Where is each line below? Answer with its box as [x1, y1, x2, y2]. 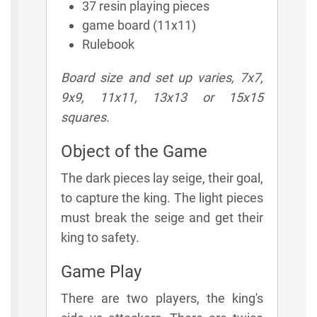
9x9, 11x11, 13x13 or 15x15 [61, 89, 263, 105]
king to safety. [61, 229, 139, 245]
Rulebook [82, 36, 134, 52]
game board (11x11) [82, 17, 196, 33]
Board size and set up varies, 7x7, [61, 69, 263, 85]
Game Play [61, 261, 142, 282]
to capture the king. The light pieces [61, 190, 263, 205]
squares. [61, 109, 110, 125]
